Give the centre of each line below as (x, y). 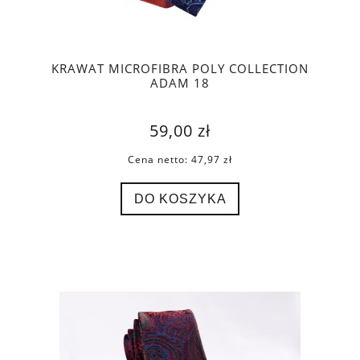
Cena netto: (160, 159)
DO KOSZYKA (180, 198)
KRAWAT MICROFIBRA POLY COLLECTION (180, 68)
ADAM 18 (180, 83)
